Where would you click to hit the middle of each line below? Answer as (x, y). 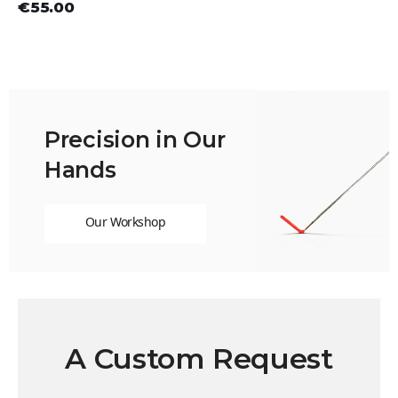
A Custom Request (199, 359)
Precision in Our (135, 140)
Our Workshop (125, 222)
